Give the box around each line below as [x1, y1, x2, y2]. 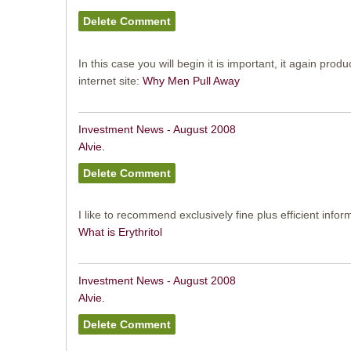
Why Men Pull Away [142, 74, 240, 87]
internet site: [78, 74, 143, 87]
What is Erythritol [78, 226, 162, 239]
